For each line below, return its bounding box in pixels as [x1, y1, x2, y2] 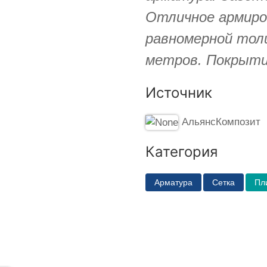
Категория [145, 142, 218, 160]
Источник [145, 83, 212, 101]
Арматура [154, 177, 193, 187]
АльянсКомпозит [181, 116, 260, 128]
